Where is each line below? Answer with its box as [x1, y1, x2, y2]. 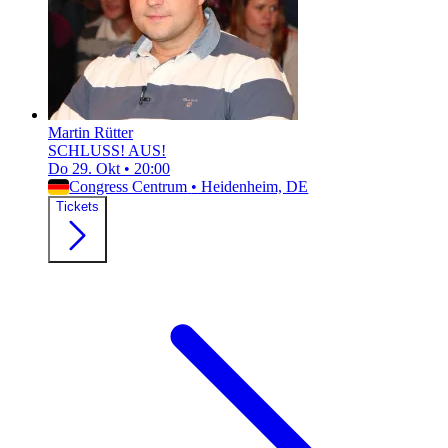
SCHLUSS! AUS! [48, 142, 166, 160]
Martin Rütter [48, 124, 133, 142]
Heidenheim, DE [197, 178, 309, 196]
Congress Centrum [69, 178, 188, 196]
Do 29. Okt [48, 160, 124, 178]
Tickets [56, 199, 99, 215]
